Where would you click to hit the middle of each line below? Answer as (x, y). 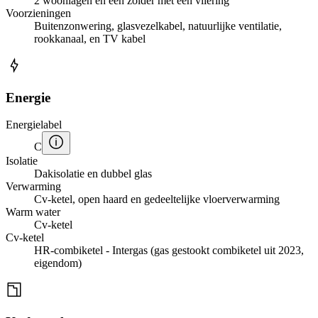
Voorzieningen (38, 13)
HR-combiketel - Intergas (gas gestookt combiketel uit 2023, (169, 251)
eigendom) (58, 263)
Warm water (33, 212)
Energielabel (34, 125)
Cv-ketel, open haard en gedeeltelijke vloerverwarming (157, 199)
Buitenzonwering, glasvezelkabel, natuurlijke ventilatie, (158, 26)
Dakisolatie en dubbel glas (93, 174)
